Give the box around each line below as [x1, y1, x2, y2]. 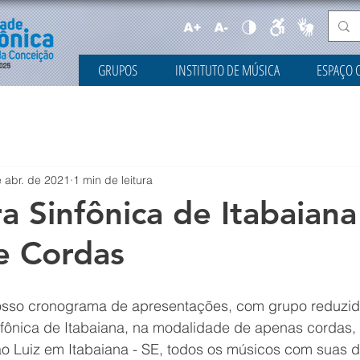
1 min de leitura [73, 172, 153, 187]
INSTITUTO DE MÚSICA [174, 60, 280, 80]
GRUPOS [97, 60, 137, 80]
